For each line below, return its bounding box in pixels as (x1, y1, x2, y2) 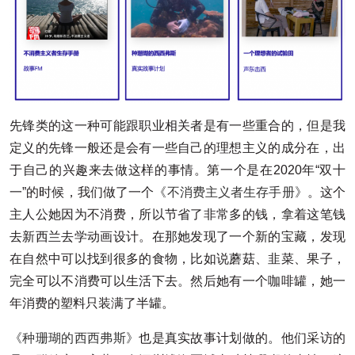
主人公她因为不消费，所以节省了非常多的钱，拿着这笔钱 (10, 208, 345, 222)
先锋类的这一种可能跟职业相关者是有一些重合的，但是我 (10, 119, 345, 133)
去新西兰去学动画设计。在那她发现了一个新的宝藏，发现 (10, 230, 345, 244)
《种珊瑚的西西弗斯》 (10, 331, 139, 345)
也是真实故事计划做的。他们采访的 (139, 331, 346, 345)
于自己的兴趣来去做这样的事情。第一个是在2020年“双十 (10, 163, 345, 177)
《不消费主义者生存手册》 (154, 185, 307, 200)
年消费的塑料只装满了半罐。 (10, 296, 174, 311)
